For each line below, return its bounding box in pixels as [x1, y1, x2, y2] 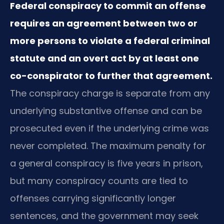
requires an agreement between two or [10, 17, 197, 30]
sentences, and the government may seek [10, 209, 198, 222]
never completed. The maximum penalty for [10, 139, 206, 152]
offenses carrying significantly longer [10, 192, 176, 205]
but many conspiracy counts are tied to [10, 174, 188, 187]
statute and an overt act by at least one [10, 52, 199, 65]
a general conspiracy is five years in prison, [10, 157, 203, 170]
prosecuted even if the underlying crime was [10, 122, 209, 135]
